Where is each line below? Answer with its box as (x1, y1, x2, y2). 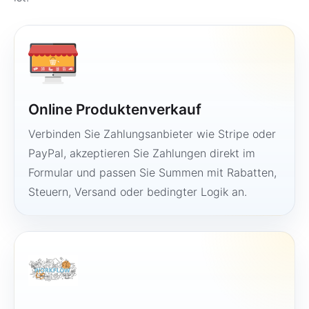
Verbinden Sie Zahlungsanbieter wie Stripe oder (28, 127, 276, 141)
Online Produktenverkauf (28, 101, 201, 118)
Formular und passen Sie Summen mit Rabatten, (28, 166, 277, 179)
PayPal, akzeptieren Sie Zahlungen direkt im (28, 146, 255, 160)
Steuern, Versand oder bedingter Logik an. (28, 185, 247, 199)
